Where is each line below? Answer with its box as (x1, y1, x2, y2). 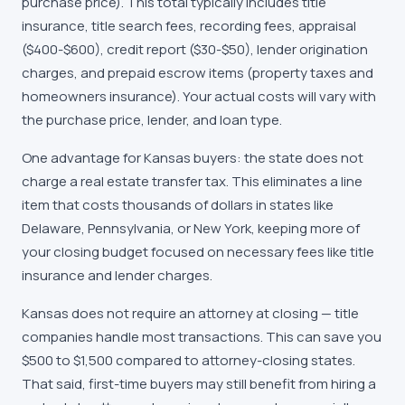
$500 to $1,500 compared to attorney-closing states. (22, 351, 355, 370)
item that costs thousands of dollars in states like (22, 195, 334, 214)
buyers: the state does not (191, 148, 363, 167)
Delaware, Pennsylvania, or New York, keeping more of (22, 219, 360, 238)
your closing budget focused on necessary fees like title (22, 242, 374, 261)
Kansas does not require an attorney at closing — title (22, 304, 359, 323)
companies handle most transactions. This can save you (22, 327, 381, 346)
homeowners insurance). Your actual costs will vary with (22, 87, 376, 106)
